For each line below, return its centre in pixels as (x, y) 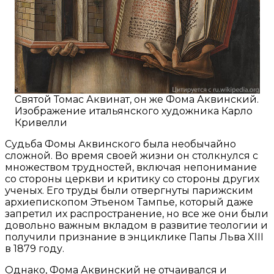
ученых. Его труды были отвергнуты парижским (129, 190)
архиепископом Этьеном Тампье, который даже (129, 202)
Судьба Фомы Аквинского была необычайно (120, 144)
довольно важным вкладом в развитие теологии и (136, 225)
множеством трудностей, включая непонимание (131, 167)
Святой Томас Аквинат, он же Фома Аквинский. (136, 99)
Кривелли (41, 122)
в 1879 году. (35, 248)
